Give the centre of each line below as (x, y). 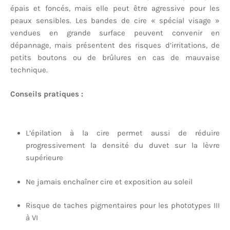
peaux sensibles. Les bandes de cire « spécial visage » (115, 21)
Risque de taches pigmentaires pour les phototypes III (123, 206)
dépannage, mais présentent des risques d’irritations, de (115, 45)
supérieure (44, 158)
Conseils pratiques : (47, 94)
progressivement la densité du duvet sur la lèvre (123, 146)
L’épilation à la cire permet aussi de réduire (123, 133)
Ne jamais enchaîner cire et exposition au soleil (109, 181)
